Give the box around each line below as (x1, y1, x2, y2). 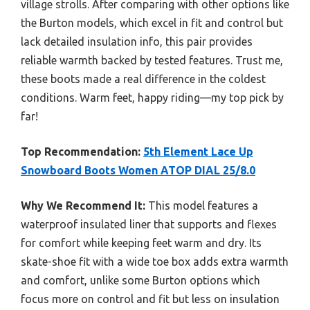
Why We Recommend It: (21, 199, 145, 212)
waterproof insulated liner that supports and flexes (21, 217, 277, 230)
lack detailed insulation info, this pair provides (21, 35, 253, 48)
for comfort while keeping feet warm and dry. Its (21, 236, 262, 249)
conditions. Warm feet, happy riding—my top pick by (21, 91, 284, 104)
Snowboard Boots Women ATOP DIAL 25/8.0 (21, 163, 255, 176)
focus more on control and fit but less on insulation (21, 292, 280, 305)
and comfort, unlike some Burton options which (21, 273, 260, 286)
